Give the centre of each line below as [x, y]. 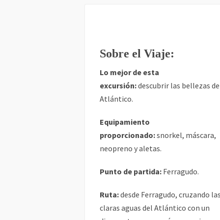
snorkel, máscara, [186, 135]
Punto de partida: [131, 171]
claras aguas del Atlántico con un [155, 208]
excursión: [118, 85]
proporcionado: [127, 135]
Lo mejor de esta [129, 72]
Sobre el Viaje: [137, 54]
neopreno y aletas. [131, 148]
